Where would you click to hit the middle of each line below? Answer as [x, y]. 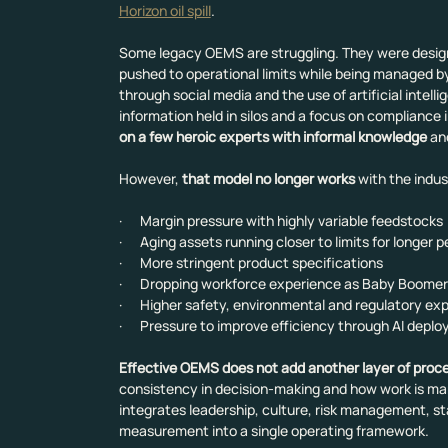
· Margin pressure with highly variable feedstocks [280, 221]
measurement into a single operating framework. [273, 431]
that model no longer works [268, 179]
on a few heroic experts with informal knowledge [272, 137]
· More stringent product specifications [250, 263]
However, [150, 179]
